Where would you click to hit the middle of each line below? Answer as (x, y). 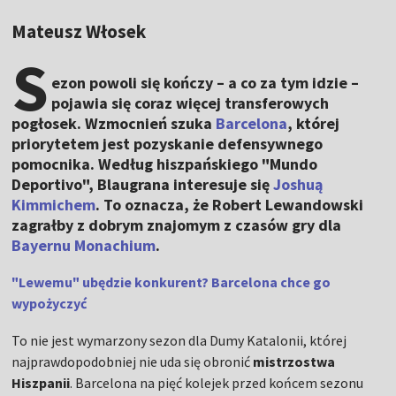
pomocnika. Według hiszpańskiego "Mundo (165, 164)
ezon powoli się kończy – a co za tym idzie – (206, 83)
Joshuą (298, 185)
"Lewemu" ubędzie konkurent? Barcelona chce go (171, 282)
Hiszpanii (41, 383)
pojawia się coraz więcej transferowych (190, 103)
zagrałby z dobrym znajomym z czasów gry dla (177, 225)
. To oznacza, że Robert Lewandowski (230, 205)
